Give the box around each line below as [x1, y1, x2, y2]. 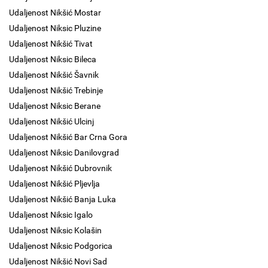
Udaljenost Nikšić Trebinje [9, 86, 103, 95]
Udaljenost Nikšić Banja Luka [9, 194, 116, 204]
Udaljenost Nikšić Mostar [9, 8, 101, 17]
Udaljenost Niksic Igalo [9, 210, 93, 220]
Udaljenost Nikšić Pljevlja [9, 179, 100, 188]
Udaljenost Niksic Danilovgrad [9, 148, 119, 157]
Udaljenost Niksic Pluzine [9, 23, 101, 33]
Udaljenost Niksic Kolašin [9, 226, 102, 235]
